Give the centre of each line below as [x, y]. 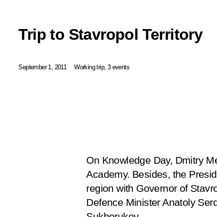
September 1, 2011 [43, 67]
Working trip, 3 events [102, 67]
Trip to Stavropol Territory [111, 34]
